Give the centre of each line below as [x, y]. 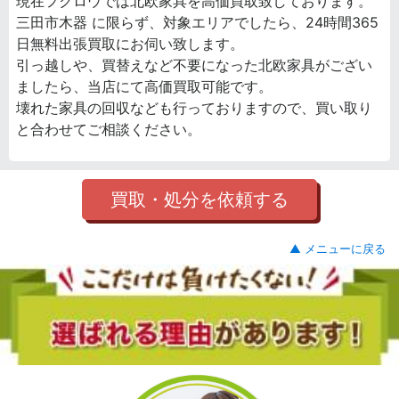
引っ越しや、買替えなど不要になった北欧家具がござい [194, 65]
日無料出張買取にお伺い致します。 [130, 43]
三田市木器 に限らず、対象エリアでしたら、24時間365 [197, 22]
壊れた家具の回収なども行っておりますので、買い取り [194, 107]
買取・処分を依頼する [199, 199]
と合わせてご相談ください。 [109, 129]
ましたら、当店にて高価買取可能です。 [144, 86]
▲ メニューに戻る [338, 248]
